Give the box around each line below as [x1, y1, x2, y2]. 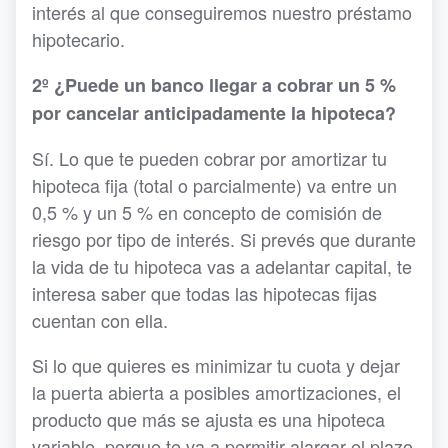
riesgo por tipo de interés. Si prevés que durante [32, 226, 416, 253]
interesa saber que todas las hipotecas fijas [32, 280, 377, 307]
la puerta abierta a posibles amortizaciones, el [32, 379, 401, 406]
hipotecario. [32, 26, 125, 53]
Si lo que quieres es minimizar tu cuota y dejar [32, 352, 400, 379]
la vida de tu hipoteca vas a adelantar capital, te [32, 253, 412, 280]
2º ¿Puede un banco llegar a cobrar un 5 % [32, 72, 396, 99]
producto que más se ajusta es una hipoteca [32, 406, 385, 433]
